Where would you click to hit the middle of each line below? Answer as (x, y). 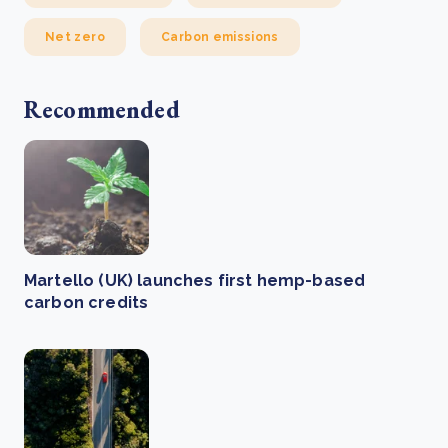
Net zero (75, 36)
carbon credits (86, 302)
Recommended (102, 109)
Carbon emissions (220, 36)
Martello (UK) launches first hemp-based (195, 280)
